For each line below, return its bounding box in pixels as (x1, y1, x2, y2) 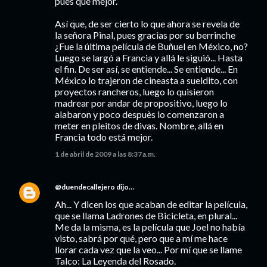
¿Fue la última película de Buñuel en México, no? (55, 41, 248, 52)
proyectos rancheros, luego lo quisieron (55, 86, 214, 97)
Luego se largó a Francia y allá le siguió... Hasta (55, 52, 243, 63)
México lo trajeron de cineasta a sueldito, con (55, 74, 238, 86)
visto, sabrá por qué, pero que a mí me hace (55, 232, 228, 244)
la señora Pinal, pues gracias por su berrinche (55, 29, 235, 41)
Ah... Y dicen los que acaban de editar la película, (55, 198, 247, 210)
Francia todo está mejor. (55, 131, 153, 142)
